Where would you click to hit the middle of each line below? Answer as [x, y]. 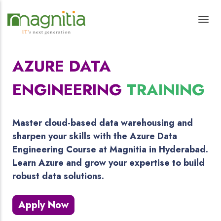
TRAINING [166, 90]
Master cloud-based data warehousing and [103, 123]
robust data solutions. [58, 176]
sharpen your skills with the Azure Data [95, 136]
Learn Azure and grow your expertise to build [109, 163]
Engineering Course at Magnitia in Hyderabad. [110, 149]
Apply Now [43, 205]
